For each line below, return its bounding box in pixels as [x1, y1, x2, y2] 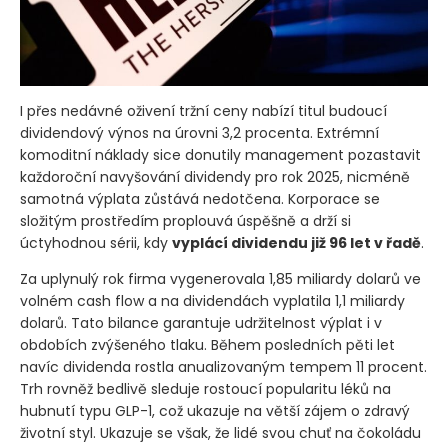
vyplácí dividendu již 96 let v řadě [172, 233, 421, 254]
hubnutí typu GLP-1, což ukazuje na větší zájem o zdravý [20, 401, 410, 422]
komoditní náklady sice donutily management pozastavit [20, 145, 421, 166]
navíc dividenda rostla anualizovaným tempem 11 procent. [20, 357, 427, 378]
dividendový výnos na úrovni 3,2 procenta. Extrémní [20, 123, 379, 144]
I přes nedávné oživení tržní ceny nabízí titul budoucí [20, 101, 387, 122]
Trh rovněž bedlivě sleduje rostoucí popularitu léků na [20, 379, 391, 400]
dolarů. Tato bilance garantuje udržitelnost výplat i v [20, 313, 382, 334]
